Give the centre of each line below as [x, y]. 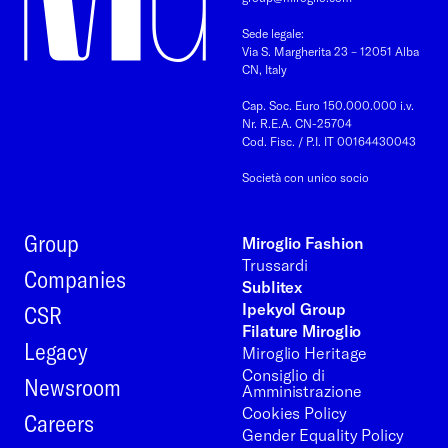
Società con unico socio [305, 177]
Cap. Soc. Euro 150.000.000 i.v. [328, 105]
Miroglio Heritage [305, 352]
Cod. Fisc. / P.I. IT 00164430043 [329, 141]
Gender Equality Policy [323, 434]
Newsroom [72, 386]
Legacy [56, 350]
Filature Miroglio [302, 330]
